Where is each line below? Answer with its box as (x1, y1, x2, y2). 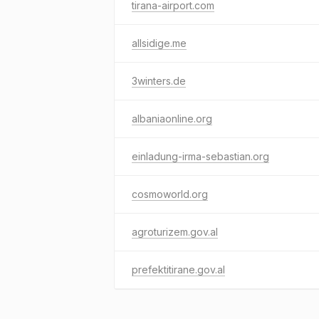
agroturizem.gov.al (132, 226, 218, 238)
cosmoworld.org (132, 188, 208, 200)
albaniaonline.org (132, 113, 212, 125)
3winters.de (132, 75, 186, 87)
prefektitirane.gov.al (132, 263, 225, 276)
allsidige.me (132, 37, 187, 49)
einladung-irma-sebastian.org (132, 150, 269, 162)
